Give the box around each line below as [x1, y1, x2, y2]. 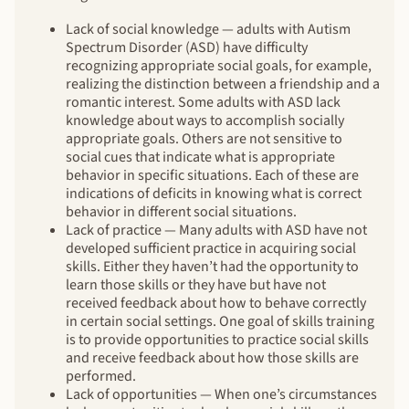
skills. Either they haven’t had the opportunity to [66, 256, 359, 277]
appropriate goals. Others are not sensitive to [66, 128, 342, 149]
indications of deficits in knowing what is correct [66, 183, 362, 204]
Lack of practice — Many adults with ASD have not [66, 219, 367, 240]
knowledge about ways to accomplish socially [66, 110, 344, 131]
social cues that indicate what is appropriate [66, 146, 335, 167]
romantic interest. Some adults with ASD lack [66, 91, 341, 112]
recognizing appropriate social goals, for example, [66, 55, 372, 76]
